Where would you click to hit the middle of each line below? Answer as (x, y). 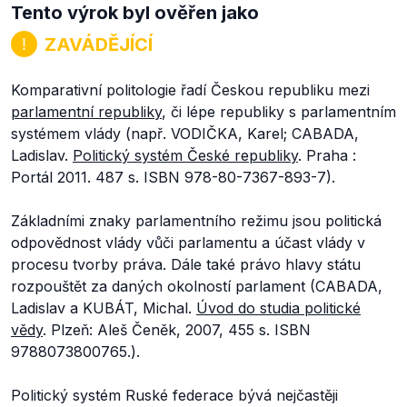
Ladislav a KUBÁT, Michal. (104, 308)
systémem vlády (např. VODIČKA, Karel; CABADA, (185, 134)
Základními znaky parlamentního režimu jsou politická (196, 221)
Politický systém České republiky (185, 155)
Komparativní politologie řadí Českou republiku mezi (190, 90)
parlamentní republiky (86, 112)
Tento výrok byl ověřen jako (135, 13)
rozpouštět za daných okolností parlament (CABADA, (197, 286)
